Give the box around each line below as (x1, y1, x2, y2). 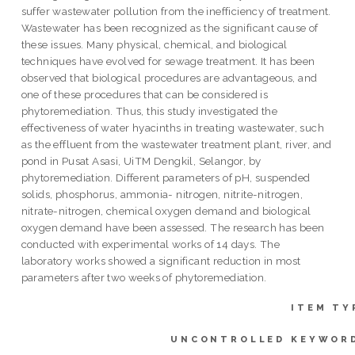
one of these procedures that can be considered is (21, 87, 269, 101)
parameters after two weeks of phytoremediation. (21, 270, 267, 284)
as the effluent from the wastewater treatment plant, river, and (21, 137, 332, 151)
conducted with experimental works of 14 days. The (21, 237, 281, 250)
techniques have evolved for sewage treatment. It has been (21, 54, 315, 67)
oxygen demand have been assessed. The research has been (21, 220, 325, 234)
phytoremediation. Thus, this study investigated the (21, 104, 278, 117)
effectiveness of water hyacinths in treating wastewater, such (21, 120, 325, 134)
